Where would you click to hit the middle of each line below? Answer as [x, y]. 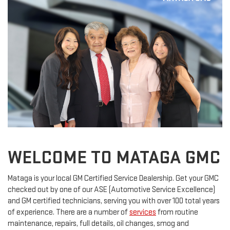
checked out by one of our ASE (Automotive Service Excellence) [111, 190]
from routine [177, 213]
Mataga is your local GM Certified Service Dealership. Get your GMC [113, 179]
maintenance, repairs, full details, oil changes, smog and [98, 224]
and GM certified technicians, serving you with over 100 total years [114, 201]
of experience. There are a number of [69, 213]
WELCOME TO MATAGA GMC [114, 158]
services [143, 213]
